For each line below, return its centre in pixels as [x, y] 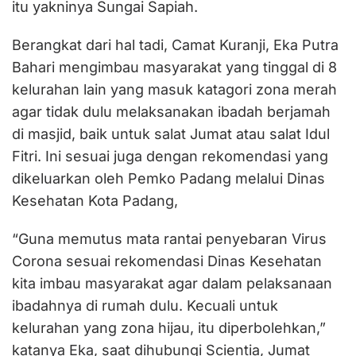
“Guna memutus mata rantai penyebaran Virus [169, 238]
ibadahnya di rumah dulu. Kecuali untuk [145, 305]
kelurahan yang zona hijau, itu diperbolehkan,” [169, 327]
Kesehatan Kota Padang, [95, 200]
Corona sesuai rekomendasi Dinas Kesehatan [167, 261]
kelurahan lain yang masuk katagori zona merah [174, 89]
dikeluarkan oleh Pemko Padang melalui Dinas [168, 178]
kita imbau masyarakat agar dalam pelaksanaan [172, 283]
